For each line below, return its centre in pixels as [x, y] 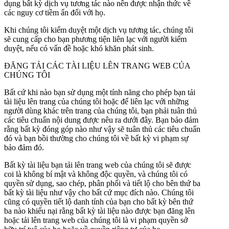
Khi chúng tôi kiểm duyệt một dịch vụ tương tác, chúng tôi [99, 30]
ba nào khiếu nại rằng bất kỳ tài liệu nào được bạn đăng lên [99, 211]
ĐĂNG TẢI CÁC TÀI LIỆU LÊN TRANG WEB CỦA [97, 65]
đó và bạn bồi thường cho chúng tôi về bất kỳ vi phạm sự [96, 138]
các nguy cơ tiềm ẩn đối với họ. [55, 12]
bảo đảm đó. [24, 147]
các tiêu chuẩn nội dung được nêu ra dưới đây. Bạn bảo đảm [101, 120]
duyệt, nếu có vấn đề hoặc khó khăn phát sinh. [79, 48]
